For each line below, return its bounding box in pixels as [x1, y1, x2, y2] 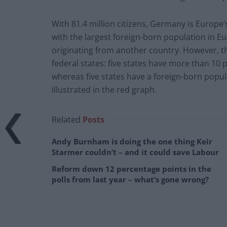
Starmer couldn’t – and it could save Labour [52, 146, 219, 157]
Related [52, 113, 81, 125]
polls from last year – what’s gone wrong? [52, 174, 209, 184]
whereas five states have [52, 70, 147, 82]
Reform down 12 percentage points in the [52, 163, 211, 174]
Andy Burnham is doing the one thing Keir [52, 136, 212, 146]
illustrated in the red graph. [52, 84, 157, 95]
